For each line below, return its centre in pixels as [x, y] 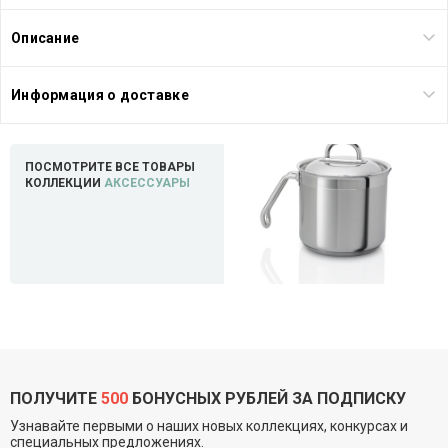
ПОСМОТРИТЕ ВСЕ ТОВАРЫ [110, 166]
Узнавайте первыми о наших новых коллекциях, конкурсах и [209, 425]
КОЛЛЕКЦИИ [64, 182]
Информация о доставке [100, 94]
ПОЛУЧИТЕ [55, 398]
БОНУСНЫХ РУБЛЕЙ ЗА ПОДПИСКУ [267, 398]
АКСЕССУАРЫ [147, 182]
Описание [45, 37]
